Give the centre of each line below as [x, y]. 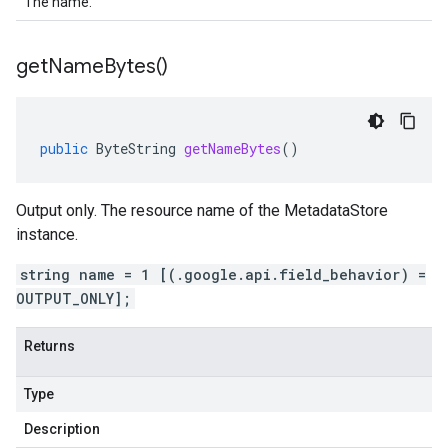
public [64, 148]
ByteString [136, 148]
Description [62, 429]
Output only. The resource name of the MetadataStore [202, 210]
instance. [47, 234]
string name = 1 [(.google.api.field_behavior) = [223, 274]
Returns [49, 346]
